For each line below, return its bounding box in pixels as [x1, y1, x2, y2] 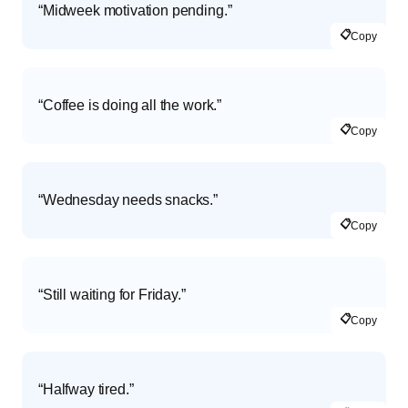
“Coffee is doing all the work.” [38, 97, 222, 114]
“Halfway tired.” [38, 382, 134, 398]
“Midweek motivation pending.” [38, 3, 232, 19]
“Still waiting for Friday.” [38, 287, 186, 303]
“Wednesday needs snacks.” [38, 192, 218, 209]
